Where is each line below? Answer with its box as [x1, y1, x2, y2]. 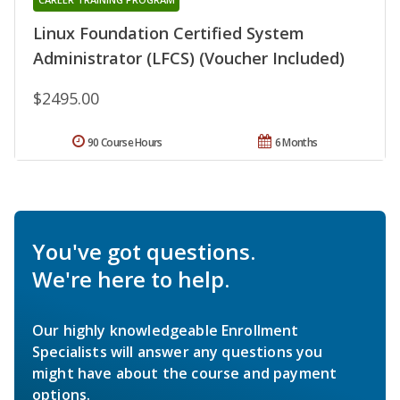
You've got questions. [32, 236, 255, 266]
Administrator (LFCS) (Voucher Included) [33, 46, 345, 69]
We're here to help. [32, 263, 229, 294]
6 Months [274, 134, 318, 150]
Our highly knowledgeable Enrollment [32, 320, 299, 340]
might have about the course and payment [32, 362, 337, 383]
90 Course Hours [87, 134, 162, 150]
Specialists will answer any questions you [32, 341, 323, 362]
